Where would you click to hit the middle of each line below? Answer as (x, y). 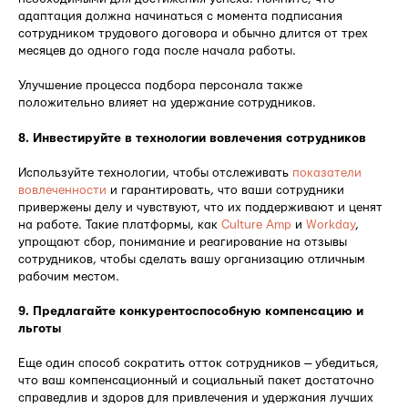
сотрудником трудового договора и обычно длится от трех (193, 33)
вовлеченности (62, 190)
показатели (327, 173)
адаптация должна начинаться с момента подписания (180, 16)
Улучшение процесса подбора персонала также (160, 85)
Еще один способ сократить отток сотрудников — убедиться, (199, 363)
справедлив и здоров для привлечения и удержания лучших (196, 398)
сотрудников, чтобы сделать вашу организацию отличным (192, 259)
